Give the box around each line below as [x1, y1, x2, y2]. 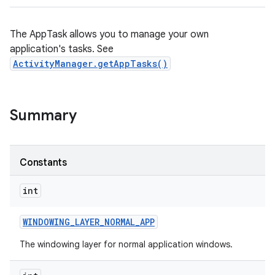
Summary [10, 106, 77, 125]
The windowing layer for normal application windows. [20, 239, 233, 250]
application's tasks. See [10, 43, 114, 55]
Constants [20, 157, 67, 169]
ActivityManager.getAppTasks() [13, 58, 168, 69]
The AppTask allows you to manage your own [10, 28, 209, 41]
